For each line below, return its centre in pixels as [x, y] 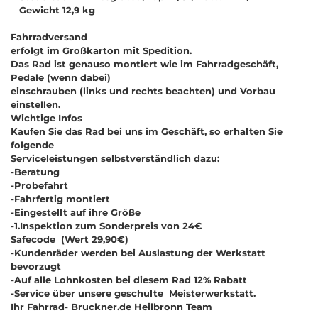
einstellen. [38, 104]
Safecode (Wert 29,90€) [70, 239]
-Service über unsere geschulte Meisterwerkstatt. [133, 293]
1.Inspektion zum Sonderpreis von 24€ [108, 225]
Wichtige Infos [46, 117]
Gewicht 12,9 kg [53, 10]
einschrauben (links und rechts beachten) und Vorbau [143, 91]
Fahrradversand [49, 37]
